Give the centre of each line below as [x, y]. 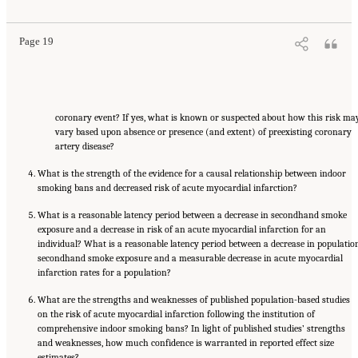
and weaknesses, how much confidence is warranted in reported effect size [186, 342]
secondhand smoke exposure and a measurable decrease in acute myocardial [190, 258]
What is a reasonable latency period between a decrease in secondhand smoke [192, 215]
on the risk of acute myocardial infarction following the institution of [176, 314]
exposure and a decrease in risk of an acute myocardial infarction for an [182, 229]
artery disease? [85, 146]
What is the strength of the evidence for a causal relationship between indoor [192, 173]
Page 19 [36, 41]
